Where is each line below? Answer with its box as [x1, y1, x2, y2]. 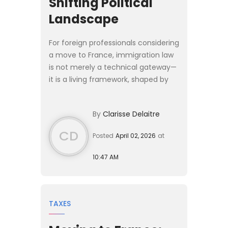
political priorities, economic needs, [49, 86, 174, 97]
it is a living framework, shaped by [49, 74, 168, 84]
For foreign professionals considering [49, 37, 179, 48]
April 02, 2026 [116, 131, 156, 140]
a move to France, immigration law [49, 49, 174, 60]
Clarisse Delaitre [103, 108, 160, 119]
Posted [93, 131, 113, 140]
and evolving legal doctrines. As [49, 98, 160, 109]
